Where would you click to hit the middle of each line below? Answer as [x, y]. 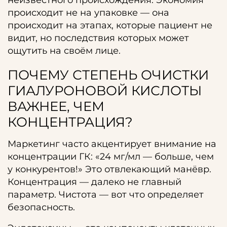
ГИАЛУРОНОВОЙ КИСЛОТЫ [105, 91]
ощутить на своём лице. [64, 51]
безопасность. [41, 207]
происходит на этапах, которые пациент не [110, 25]
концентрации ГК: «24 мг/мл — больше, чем [111, 157]
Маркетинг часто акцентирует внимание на [112, 144]
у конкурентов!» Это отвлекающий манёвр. [109, 169]
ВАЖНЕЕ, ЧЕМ [56, 106]
